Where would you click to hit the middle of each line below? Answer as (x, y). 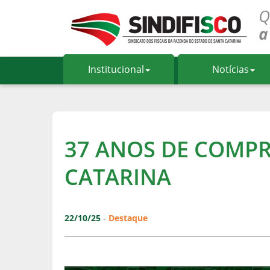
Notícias (230, 69)
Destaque (128, 218)
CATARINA (118, 177)
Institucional (116, 69)
